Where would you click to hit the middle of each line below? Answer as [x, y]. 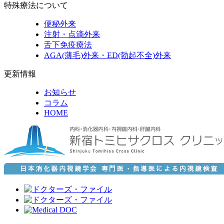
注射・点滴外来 [72, 34]
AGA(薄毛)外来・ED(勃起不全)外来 [107, 55]
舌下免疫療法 [68, 45]
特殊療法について [36, 5]
